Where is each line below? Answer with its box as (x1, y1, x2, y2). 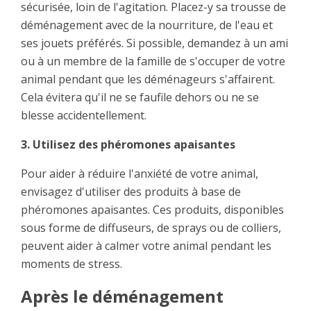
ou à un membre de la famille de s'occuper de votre (21, 53, 285, 69)
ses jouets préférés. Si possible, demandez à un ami (21, 35, 288, 51)
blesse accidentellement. (21, 108, 146, 124)
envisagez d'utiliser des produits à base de (21, 184, 241, 200)
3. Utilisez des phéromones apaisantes (21, 137, 235, 153)
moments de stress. (21, 256, 122, 272)
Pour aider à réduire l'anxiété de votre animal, (21, 166, 258, 182)
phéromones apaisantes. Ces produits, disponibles (21, 202, 284, 218)
